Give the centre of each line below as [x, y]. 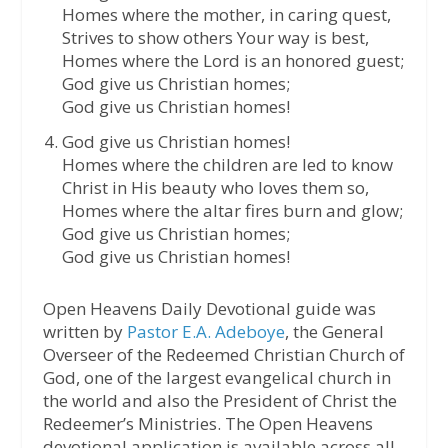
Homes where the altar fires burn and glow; [232, 211]
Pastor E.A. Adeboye [205, 332]
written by [84, 332]
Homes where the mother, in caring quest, [226, 15]
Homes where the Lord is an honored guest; [232, 61]
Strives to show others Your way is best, [215, 38]
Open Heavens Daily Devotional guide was [209, 309]
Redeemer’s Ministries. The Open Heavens [207, 424]
